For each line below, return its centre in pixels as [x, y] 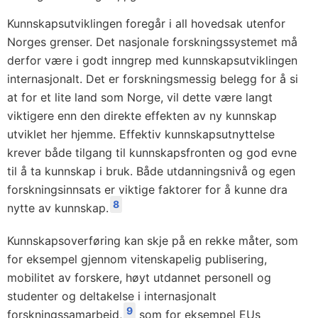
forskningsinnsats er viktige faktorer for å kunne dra [147, 190]
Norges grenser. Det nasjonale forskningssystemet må [152, 42]
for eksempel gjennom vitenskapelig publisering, [137, 259]
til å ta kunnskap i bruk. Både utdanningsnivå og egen [151, 171]
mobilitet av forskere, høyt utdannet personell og [139, 278]
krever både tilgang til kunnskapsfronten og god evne [152, 153]
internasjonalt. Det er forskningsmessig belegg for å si [153, 79]
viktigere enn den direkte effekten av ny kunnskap [142, 116]
